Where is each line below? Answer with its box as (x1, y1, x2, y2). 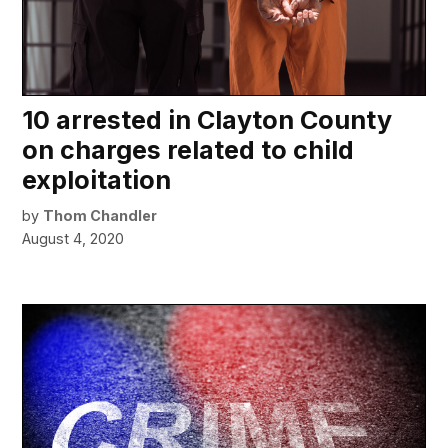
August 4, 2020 (22, 229, 125, 247)
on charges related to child (22, 134, 355, 165)
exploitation (22, 164, 172, 195)
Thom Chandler (43, 206, 158, 224)
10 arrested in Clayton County (22, 104, 393, 135)
